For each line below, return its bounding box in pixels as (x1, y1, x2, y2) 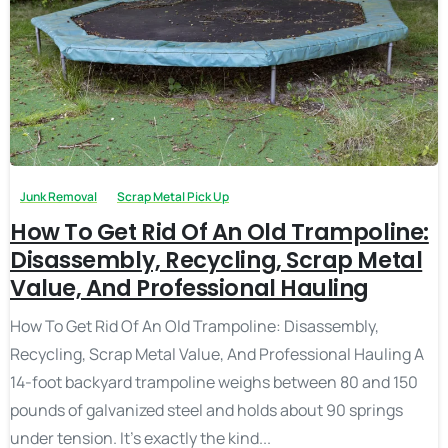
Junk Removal (20, 188, 97, 206)
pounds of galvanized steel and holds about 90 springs (10, 399, 403, 422)
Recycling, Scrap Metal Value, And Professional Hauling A (10, 343, 424, 366)
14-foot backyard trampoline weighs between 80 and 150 (10, 371, 418, 394)
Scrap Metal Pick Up (117, 188, 229, 206)
